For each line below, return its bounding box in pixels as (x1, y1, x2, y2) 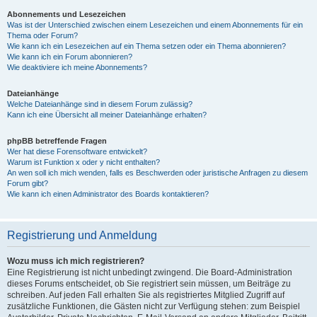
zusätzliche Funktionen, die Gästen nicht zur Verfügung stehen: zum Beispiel (7, 301, 300, 311)
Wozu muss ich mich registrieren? (7, 256, 144, 266)
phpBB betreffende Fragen (7, 137, 107, 145)
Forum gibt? (7, 179, 48, 188)
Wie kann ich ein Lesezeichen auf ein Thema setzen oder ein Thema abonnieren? (7, 42, 286, 50)
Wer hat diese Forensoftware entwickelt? (7, 147, 147, 156)
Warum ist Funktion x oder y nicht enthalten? (7, 158, 160, 166)
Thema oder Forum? (7, 31, 78, 40)
